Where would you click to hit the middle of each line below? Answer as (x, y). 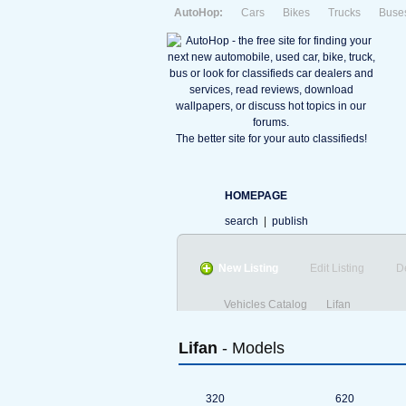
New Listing (248, 268)
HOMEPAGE (256, 196)
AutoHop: (198, 13)
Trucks (344, 13)
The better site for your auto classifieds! (271, 139)
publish (290, 221)
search (242, 221)
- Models (251, 348)
